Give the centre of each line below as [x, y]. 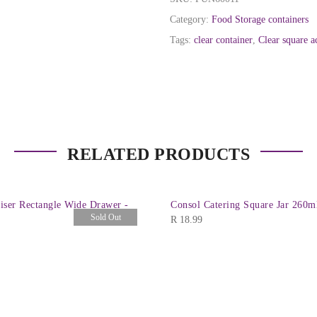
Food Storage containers [260, 20]
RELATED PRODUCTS [158, 154]
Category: [191, 20]
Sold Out [105, 217]
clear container [223, 40]
